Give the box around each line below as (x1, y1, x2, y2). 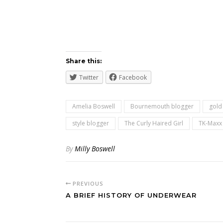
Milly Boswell (75, 144, 115, 153)
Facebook (119, 73, 147, 82)
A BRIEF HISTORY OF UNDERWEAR (66, 191, 197, 199)
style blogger (72, 119, 109, 127)
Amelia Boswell (72, 102, 115, 111)
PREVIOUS (70, 180, 104, 187)
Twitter (79, 73, 99, 82)
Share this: (66, 57, 102, 65)
